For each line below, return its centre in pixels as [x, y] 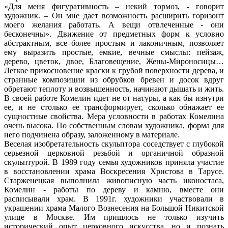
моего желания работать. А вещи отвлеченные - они [114, 24]
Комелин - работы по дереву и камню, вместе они [114, 189]
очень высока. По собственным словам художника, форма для [114, 125]
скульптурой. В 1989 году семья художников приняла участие [114, 162]
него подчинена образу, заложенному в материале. [92, 134]
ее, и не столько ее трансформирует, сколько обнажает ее [114, 107]
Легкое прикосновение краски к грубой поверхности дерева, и [114, 70]
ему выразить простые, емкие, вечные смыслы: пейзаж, [114, 52]
